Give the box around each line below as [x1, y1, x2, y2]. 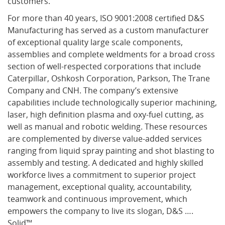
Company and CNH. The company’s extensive [8, 85, 178, 96]
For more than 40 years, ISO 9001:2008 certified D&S [8, 13, 204, 24]
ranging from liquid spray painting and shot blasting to [8, 145, 214, 157]
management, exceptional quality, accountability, [8, 181, 192, 193]
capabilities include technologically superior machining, [8, 97, 217, 108]
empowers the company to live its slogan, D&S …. [8, 205, 193, 217]
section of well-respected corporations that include [8, 61, 201, 72]
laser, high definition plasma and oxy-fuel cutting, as [8, 109, 204, 121]
